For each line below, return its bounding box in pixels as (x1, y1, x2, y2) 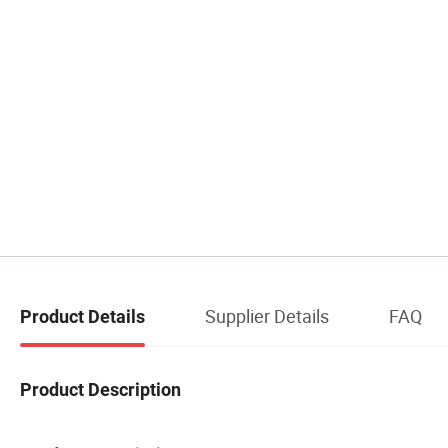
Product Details (20, 306, 145, 328)
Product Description (20, 378, 181, 400)
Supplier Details (205, 304, 329, 329)
